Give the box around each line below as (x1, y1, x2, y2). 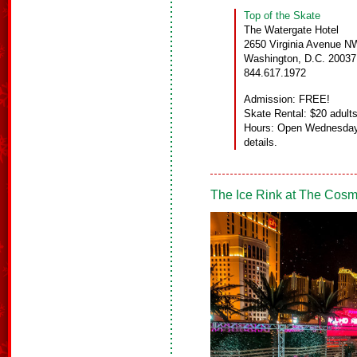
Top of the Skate (244, 10, 320, 22)
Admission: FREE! (244, 93, 330, 106)
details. (244, 136, 277, 149)
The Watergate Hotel (244, 24, 339, 37)
